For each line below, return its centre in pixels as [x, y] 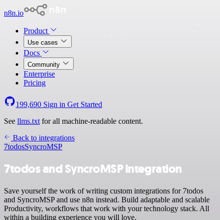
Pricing [35, 83]
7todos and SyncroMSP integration [93, 169]
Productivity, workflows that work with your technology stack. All [107, 208]
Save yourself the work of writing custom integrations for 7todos [104, 191]
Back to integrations [43, 138]
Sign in [54, 104]
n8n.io [14, 13]
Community [45, 65]
